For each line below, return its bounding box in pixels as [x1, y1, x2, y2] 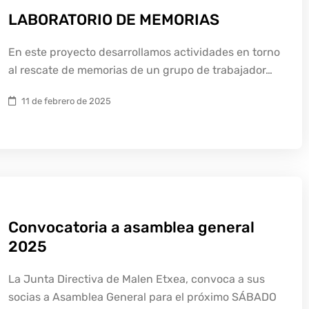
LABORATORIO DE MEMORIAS [8, 10, 219, 29]
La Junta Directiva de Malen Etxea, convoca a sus [8, 272, 265, 286]
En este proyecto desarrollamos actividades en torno [8, 46, 280, 59]
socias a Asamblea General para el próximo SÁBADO [8, 290, 277, 303]
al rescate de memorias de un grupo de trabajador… [8, 63, 272, 77]
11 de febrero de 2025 [21, 96, 111, 106]
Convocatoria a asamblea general [8, 218, 255, 237]
